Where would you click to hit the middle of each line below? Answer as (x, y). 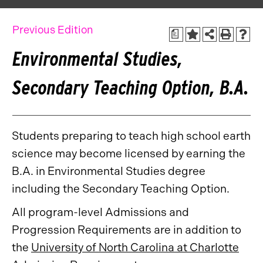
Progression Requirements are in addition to (127, 230)
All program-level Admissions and (100, 212)
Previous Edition (53, 30)
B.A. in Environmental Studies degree (109, 171)
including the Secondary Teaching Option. (121, 189)
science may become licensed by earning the (129, 154)
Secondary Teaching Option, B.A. (131, 87)
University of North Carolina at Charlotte (135, 247)
